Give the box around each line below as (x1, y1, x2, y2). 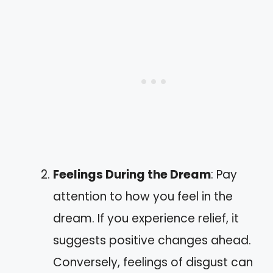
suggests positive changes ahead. (53, 232, 251, 249)
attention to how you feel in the (53, 188, 233, 205)
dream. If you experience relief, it (53, 210, 239, 227)
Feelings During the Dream (53, 166, 211, 183)
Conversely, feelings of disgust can (53, 253, 253, 271)
